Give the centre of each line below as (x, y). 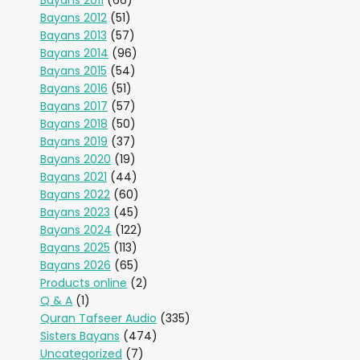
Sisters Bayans (80, 336)
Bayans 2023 (75, 212)
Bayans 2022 (75, 194)
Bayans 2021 (74, 177)
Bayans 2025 (75, 247)
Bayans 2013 (74, 35)
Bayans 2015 (74, 71)
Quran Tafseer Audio (98, 318)
